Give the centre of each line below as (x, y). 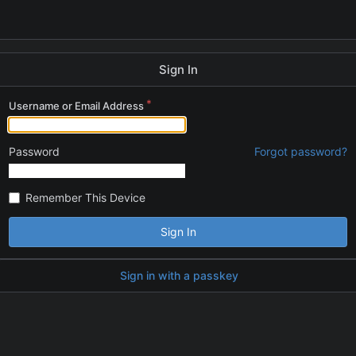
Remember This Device (85, 197)
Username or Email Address (76, 106)
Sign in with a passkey (179, 275)
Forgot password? (301, 151)
